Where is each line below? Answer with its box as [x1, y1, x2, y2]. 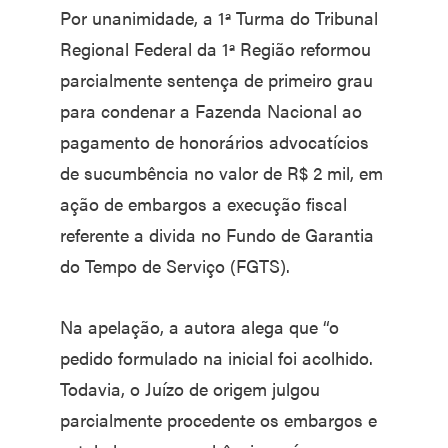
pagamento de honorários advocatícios [60, 129, 369, 154]
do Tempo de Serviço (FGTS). [60, 253, 290, 278]
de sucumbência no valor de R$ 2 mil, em [60, 160, 383, 185]
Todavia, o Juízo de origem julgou [60, 376, 320, 401]
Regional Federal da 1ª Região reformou [60, 36, 371, 61]
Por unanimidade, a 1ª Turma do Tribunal [60, 5, 378, 30]
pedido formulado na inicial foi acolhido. [60, 345, 373, 370]
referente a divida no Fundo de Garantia [60, 222, 374, 247]
